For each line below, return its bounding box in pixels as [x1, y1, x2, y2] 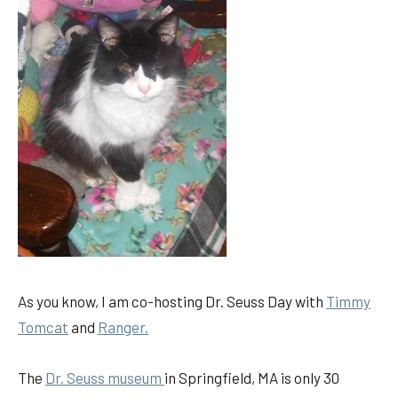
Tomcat [18, 318, 68, 337]
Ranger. [98, 318, 148, 337]
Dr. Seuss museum [45, 369, 164, 387]
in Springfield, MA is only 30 [164, 369, 339, 387]
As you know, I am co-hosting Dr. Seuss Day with [18, 292, 326, 311]
